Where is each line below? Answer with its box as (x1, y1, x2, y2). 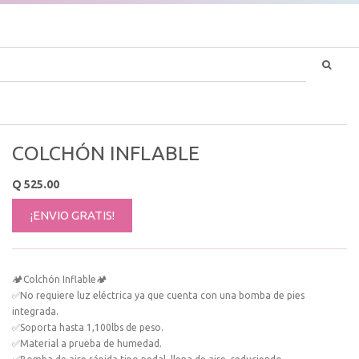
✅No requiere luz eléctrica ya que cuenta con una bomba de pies (12, 290, 305, 301)
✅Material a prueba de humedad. (12, 338, 162, 349)
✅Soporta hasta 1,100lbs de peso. (12, 322, 163, 333)
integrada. (12, 306, 58, 317)
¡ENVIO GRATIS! (30, 208, 115, 222)
